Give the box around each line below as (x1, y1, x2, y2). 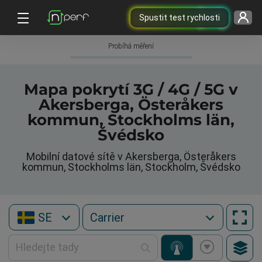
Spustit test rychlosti (139, 12, 220, 22)
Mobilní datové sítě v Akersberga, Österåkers (26, 150, 236, 163)
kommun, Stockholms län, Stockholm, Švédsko (22, 161, 240, 173)
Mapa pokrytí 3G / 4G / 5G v (24, 80, 238, 99)
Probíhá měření (108, 42, 154, 50)
